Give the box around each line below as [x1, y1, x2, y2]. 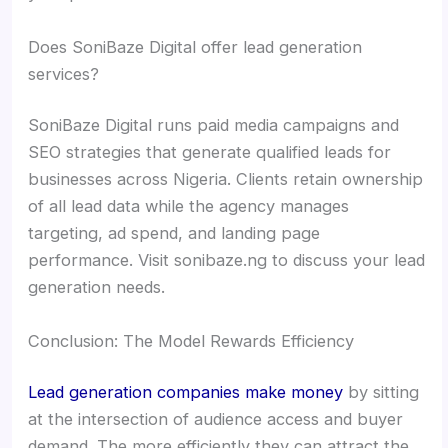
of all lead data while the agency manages [28, 196, 350, 217]
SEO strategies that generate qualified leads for [28, 142, 392, 163]
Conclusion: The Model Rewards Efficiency [28, 330, 355, 351]
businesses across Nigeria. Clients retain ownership [28, 169, 424, 190]
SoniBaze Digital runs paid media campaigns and [28, 115, 400, 136]
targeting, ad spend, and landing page [28, 223, 321, 244]
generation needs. [28, 277, 166, 298]
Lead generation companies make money [28, 382, 344, 403]
